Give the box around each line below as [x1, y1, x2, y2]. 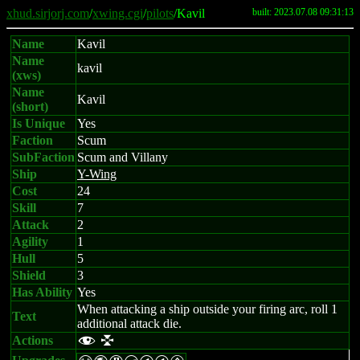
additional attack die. [77, 317, 182, 330]
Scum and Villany [77, 150, 168, 164]
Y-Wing [77, 167, 117, 181]
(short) [12, 100, 48, 113]
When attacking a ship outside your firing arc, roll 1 [77, 302, 337, 316]
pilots [146, 6, 174, 20]
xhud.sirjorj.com [6, 6, 89, 20]
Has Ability [12, 285, 72, 299]
